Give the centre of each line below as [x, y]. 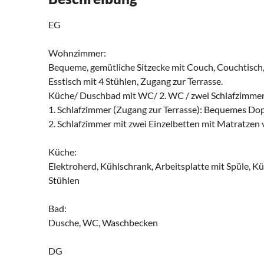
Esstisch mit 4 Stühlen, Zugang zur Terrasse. [136, 81]
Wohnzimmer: [77, 53]
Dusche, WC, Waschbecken [103, 223]
